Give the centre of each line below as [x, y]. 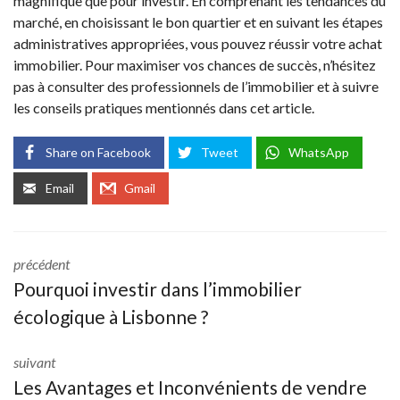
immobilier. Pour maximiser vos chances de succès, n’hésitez [195, 65]
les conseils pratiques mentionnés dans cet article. [164, 108]
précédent [42, 264]
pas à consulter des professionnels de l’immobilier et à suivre [196, 87]
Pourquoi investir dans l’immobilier [158, 289]
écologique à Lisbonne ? [111, 317]
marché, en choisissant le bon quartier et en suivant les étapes [198, 22]
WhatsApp [319, 153]
